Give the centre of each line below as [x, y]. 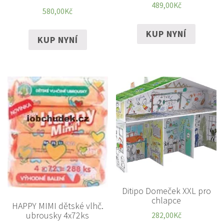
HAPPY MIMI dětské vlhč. [57, 206]
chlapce [166, 200]
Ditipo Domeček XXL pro [166, 190]
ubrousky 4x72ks [58, 215]
